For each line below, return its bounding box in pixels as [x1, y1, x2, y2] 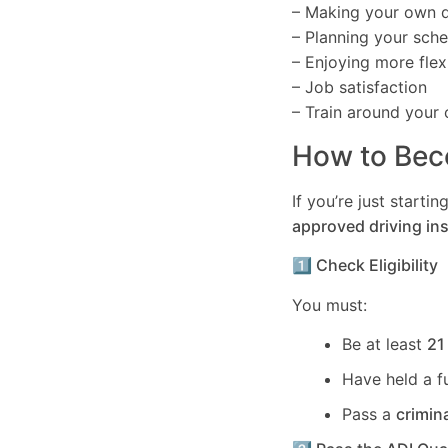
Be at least [342, 333, 427, 354]
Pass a [342, 403, 396, 424]
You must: [292, 294, 367, 315]
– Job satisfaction [292, 77, 427, 98]
